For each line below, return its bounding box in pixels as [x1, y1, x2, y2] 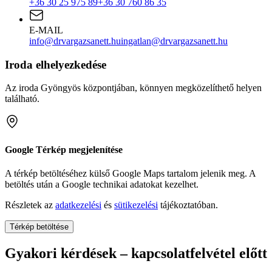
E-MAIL [29, 25, 63, 35]
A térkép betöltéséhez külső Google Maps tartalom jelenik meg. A [5, 168, 256, 178]
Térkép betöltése [10, 222, 69, 231]
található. [5, 93, 39, 104]
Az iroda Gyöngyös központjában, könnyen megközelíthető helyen [5, 83, 262, 93]
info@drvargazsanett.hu [29, 36, 121, 46]
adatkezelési [55, 199, 101, 210]
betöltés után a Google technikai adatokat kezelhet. [5, 178, 199, 189]
